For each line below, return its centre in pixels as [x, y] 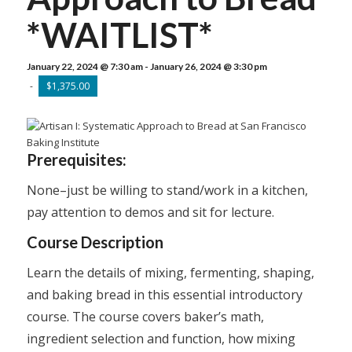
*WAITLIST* [119, 35]
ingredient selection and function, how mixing [161, 338]
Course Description [95, 242]
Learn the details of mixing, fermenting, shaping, [170, 272]
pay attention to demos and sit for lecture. [150, 212]
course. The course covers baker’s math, [145, 316]
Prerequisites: [76, 159]
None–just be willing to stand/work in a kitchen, [167, 190]
